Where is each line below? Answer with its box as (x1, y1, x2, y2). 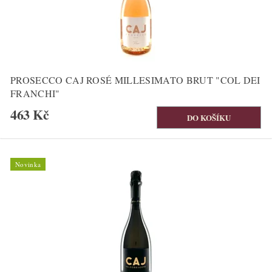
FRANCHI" (10, 87, 60, 100)
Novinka (15, 160, 41, 169)
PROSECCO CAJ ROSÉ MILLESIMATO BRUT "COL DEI (10, 73, 260, 87)
